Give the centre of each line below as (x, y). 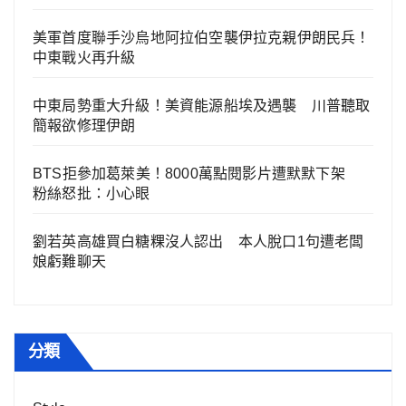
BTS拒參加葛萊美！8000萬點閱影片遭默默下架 (196, 174)
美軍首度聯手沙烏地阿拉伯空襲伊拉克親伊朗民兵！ (202, 38)
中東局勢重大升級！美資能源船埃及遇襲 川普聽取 (202, 106)
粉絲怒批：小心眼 (92, 194)
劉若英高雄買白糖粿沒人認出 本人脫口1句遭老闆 (198, 242)
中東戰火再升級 (84, 58)
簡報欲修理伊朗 (84, 126)
